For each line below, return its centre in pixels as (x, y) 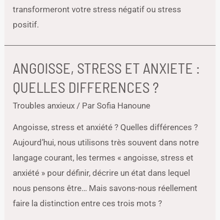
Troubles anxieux (44, 106)
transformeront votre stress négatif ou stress (97, 9)
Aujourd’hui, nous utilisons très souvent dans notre (106, 142)
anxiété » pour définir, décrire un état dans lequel (102, 173)
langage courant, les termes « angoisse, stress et (103, 158)
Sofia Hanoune (124, 106)
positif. (26, 25)
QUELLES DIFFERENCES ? (86, 87)
